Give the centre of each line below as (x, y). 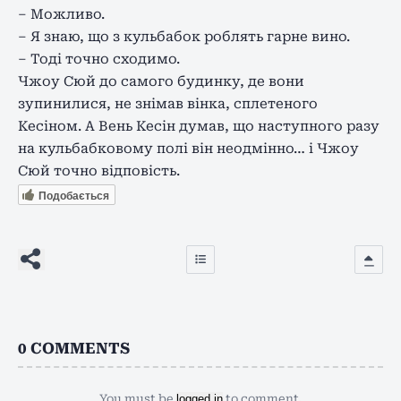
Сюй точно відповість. (99, 171)
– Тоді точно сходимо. (99, 59)
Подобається (74, 196)
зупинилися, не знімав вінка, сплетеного (168, 103)
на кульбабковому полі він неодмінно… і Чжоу (188, 148)
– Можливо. (61, 14)
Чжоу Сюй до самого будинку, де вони (161, 81)
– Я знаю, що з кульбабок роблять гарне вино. (184, 36)
